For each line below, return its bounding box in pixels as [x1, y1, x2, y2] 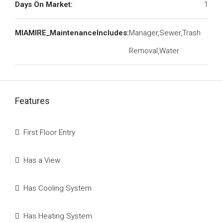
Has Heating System [23, 212, 92, 221]
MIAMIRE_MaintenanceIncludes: [15, 28, 129, 37]
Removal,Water [129, 46, 179, 55]
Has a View [23, 156, 60, 165]
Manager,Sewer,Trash [129, 28, 201, 37]
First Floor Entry [23, 128, 75, 137]
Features [15, 96, 50, 106]
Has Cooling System [23, 184, 92, 193]
